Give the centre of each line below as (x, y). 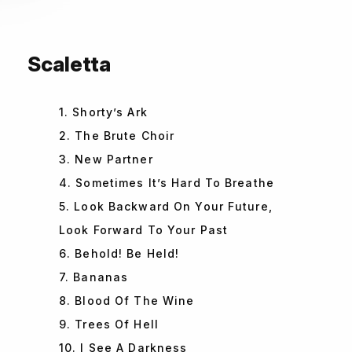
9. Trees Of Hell (109, 324)
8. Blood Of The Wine (127, 301)
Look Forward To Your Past (143, 230)
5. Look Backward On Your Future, (166, 207)
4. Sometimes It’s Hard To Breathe (167, 183)
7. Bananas (94, 277)
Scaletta (69, 64)
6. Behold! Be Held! (119, 254)
